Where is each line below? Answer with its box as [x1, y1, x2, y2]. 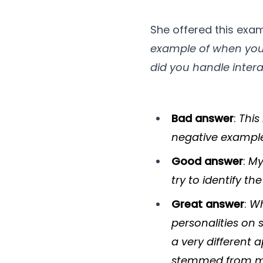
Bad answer [171, 110, 234, 126]
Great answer [171, 196, 244, 211]
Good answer [171, 153, 243, 168]
